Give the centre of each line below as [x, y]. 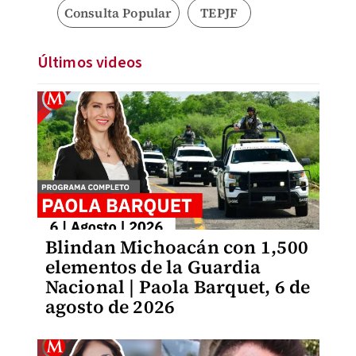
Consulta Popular [118, 13]
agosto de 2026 [110, 307]
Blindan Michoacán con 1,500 [176, 247]
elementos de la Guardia [153, 267]
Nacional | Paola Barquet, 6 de [178, 287]
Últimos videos [90, 63]
